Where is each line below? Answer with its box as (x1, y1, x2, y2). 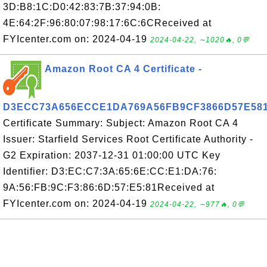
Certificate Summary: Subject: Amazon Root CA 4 (3, 118, 238, 128)
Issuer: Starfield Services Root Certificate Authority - (3, 134, 253, 144)
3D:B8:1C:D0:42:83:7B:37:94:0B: (3, 2, 161, 12)
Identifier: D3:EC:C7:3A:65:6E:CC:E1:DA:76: (3, 166, 217, 176)
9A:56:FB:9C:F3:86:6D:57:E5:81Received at (3, 182, 215, 193)
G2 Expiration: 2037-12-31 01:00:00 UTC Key (3, 150, 221, 160)
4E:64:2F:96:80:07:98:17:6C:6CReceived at (3, 18, 212, 28)
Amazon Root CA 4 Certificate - (45, 64, 202, 74)
